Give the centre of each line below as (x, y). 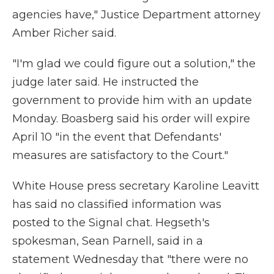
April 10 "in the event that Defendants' (117, 137)
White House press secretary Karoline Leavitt (136, 186)
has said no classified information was (117, 204)
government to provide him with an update (132, 100)
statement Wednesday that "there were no (130, 259)
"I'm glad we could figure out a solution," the (134, 64)
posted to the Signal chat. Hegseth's (111, 223)
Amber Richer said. (64, 33)
